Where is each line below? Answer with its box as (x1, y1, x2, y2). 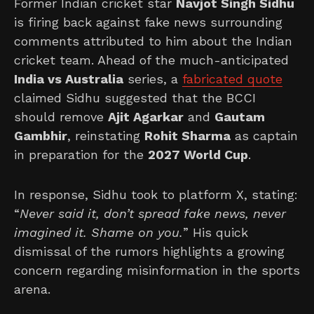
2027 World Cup (148, 146, 248, 162)
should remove (14, 109, 108, 124)
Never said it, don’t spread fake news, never (20, 205, 286, 221)
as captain (231, 128, 298, 143)
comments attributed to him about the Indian (14, 33, 292, 48)
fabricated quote (182, 71, 282, 86)
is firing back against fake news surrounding (14, 14, 282, 29)
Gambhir (14, 128, 67, 143)
